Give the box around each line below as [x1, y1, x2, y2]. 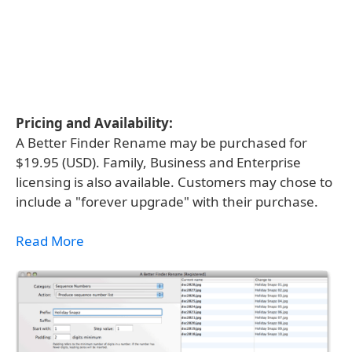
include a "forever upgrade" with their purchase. [16, 192, 318, 211]
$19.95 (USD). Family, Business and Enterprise [16, 153, 301, 171]
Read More [16, 232, 84, 250]
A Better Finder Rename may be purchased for [16, 134, 307, 152]
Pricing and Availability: [16, 114, 173, 132]
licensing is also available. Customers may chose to [16, 173, 332, 191]
